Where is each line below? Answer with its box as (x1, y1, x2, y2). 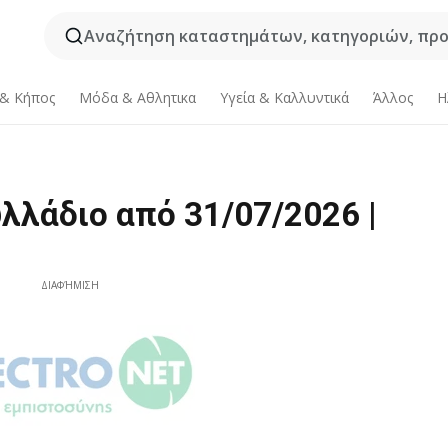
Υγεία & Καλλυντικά (219, 88, 349, 107)
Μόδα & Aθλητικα (79, 88, 197, 107)
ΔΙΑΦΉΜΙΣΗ (41, 278, 100, 292)
